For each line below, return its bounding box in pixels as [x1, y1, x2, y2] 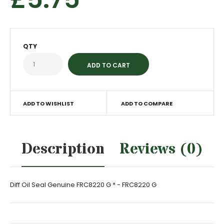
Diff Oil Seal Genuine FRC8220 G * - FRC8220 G [10, 180, 156, 189]
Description [21, 139, 104, 159]
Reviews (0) [119, 139, 203, 159]
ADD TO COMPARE [120, 99, 172, 107]
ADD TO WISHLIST [23, 99, 74, 107]
